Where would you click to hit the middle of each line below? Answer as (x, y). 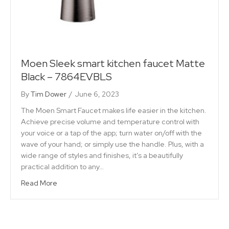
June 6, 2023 (97, 94)
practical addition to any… (62, 167)
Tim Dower (49, 94)
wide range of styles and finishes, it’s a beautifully (102, 156)
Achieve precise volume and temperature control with (110, 122)
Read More (39, 183)
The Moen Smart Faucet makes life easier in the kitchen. (114, 111)
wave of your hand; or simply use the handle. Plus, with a (112, 144)
